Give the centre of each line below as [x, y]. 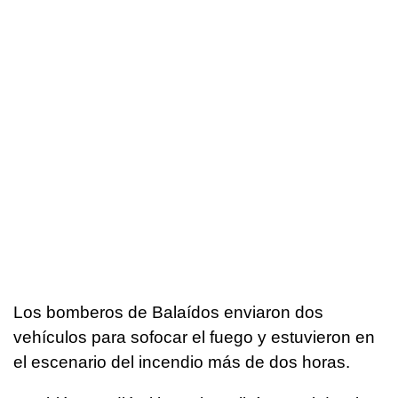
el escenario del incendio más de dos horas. [182, 362]
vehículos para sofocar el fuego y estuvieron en [194, 338]
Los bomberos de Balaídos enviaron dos [168, 313]
